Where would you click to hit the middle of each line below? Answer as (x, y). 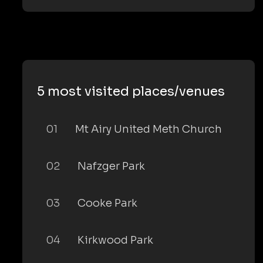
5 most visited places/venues (131, 91)
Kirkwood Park (115, 240)
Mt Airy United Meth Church (149, 129)
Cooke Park (107, 203)
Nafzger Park (111, 166)
